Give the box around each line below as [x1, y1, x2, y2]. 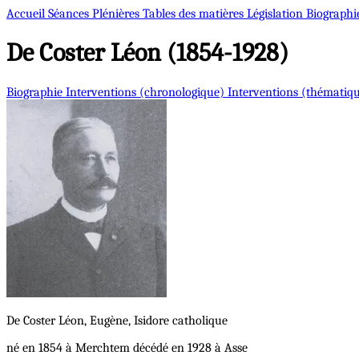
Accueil [6, 6, 48, 21]
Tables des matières [143, 6, 247, 21]
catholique [172, 313, 228, 328]
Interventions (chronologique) [66, 84, 228, 99]
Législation [247, 6, 306, 21]
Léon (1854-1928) [105, 38, 288, 68]
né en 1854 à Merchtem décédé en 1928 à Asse [6, 340, 248, 355]
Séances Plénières [48, 6, 143, 21]
